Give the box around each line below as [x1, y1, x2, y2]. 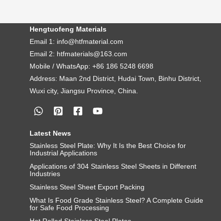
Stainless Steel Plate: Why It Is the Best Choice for [30, 142, 186, 150]
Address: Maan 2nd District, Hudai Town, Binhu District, [30, 74, 201, 83]
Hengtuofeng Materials [30, 25, 107, 34]
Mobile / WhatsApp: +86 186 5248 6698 [30, 62, 153, 71]
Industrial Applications [30, 149, 97, 157]
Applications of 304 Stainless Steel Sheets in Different [30, 162, 196, 171]
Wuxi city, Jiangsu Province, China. [30, 87, 138, 95]
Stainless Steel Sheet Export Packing [30, 183, 145, 191]
